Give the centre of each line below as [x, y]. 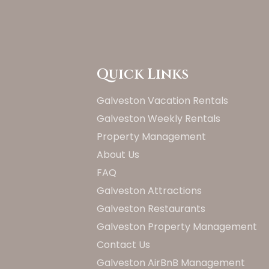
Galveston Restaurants [151, 209]
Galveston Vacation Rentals [162, 101]
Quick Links [143, 74]
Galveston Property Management [177, 227]
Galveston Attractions [149, 191]
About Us [118, 155]
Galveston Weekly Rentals [159, 119]
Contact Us [123, 245]
